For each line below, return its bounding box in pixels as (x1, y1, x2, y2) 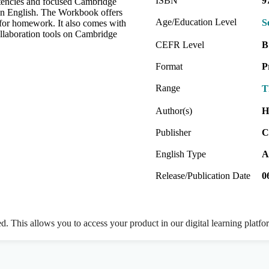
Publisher (156, 127, 191, 138)
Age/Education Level (156, 16, 237, 27)
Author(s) (156, 105, 192, 116)
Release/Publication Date (156, 170, 250, 181)
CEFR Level (156, 39, 204, 50)
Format (156, 61, 183, 71)
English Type (156, 148, 206, 159)
